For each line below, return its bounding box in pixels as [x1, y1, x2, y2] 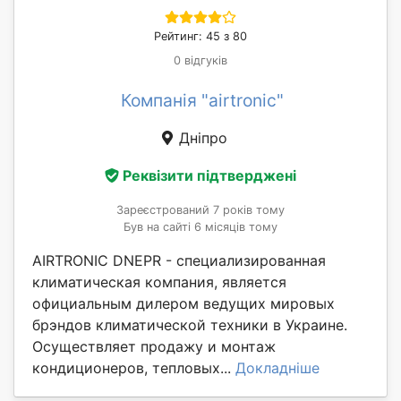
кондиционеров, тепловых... [32, 359, 235, 378]
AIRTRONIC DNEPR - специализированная [32, 252, 326, 270]
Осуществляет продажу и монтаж [32, 337, 276, 356]
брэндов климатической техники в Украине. [32, 316, 347, 335]
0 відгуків [174, 54, 227, 68]
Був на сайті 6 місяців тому [124, 220, 277, 235]
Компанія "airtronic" [121, 90, 284, 112]
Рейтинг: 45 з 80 [154, 30, 247, 44]
